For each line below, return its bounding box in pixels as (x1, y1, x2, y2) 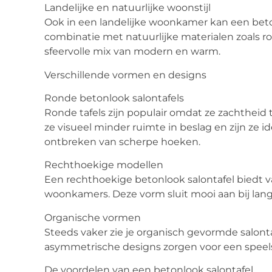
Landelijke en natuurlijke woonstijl (44, 2, 211, 14)
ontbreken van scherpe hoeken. (44, 135, 200, 148)
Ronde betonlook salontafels (44, 92, 184, 104)
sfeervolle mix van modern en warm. (44, 46, 220, 58)
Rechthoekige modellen (44, 159, 163, 171)
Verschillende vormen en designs (44, 69, 206, 81)
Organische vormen (44, 211, 141, 223)
